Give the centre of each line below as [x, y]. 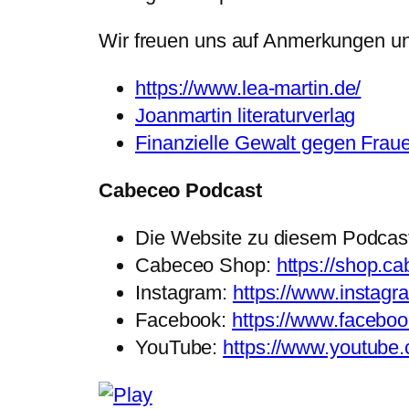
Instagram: [184, 292]
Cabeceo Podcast [180, 190]
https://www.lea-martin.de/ [248, 88]
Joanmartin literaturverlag [246, 115]
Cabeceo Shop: [206, 265]
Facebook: [184, 320]
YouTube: [179, 347]
